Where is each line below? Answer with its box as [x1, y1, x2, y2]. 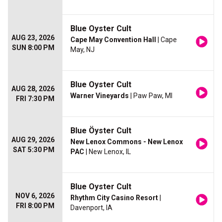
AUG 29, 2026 [11, 136, 55, 144]
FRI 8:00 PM [16, 202, 55, 210]
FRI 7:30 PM [16, 95, 55, 103]
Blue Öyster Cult [70, 126, 131, 136]
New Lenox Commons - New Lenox [70, 138, 183, 146]
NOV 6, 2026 [15, 192, 55, 200]
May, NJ [70, 46, 95, 54]
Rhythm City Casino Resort [70, 194, 158, 202]
